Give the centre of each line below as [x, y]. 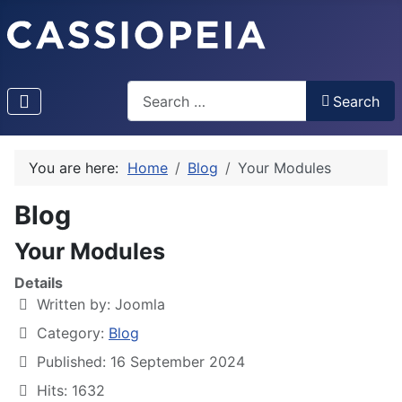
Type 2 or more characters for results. [255, 131]
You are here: [78, 168]
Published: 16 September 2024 [141, 362]
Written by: [74, 305]
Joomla [140, 305]
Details [39, 283]
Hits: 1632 [71, 391]
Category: [70, 333]
